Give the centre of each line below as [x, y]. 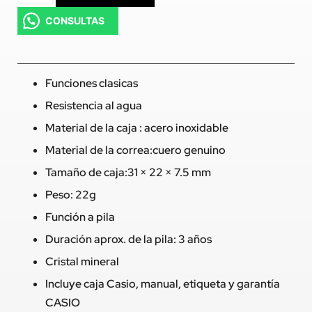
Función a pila [80, 217]
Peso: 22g [71, 195]
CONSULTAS [75, 21]
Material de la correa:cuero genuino [135, 150]
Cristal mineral [82, 262]
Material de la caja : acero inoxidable [137, 128]
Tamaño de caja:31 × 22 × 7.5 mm [128, 173]
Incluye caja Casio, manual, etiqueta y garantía [163, 284]
